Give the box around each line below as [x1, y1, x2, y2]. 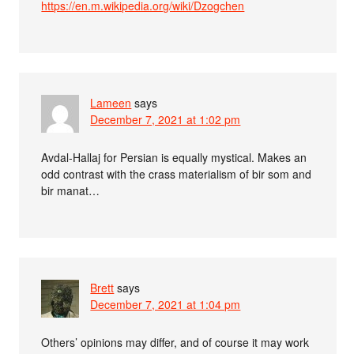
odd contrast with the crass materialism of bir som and [41, 166, 312, 182]
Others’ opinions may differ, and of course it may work [41, 334, 310, 350]
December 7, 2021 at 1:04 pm [90, 296, 241, 312]
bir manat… [41, 183, 100, 198]
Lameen [90, 95, 132, 111]
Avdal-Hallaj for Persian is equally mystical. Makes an [41, 149, 307, 165]
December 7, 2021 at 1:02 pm [90, 111, 241, 127]
